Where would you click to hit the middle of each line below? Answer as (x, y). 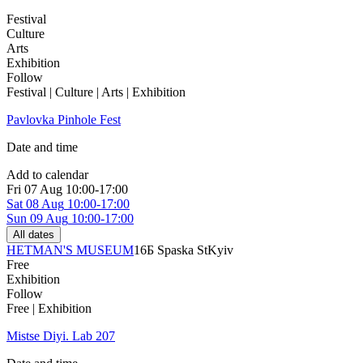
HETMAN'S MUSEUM (70, 250)
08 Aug (45, 204)
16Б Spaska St (171, 250)
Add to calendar (47, 175)
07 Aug (43, 190)
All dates (34, 235)
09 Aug (49, 219)
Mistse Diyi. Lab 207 (61, 336)
